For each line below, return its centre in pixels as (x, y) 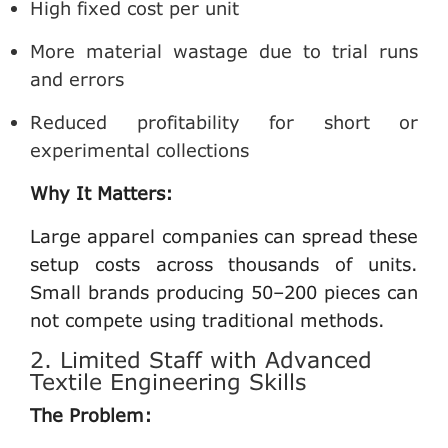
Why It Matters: (101, 192)
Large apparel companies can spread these (224, 235)
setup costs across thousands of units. (224, 263)
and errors (77, 78)
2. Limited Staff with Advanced (201, 359)
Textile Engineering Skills (168, 381)
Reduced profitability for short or (224, 121)
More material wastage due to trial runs (224, 50)
